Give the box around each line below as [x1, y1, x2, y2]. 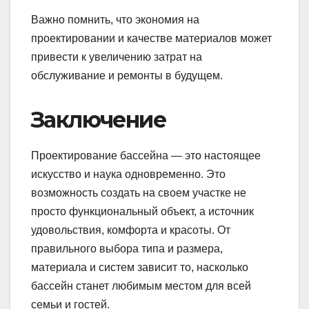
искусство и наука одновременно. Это [31, 168, 226, 181]
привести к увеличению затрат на [31, 51, 202, 63]
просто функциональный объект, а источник [31, 206, 254, 218]
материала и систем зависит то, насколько [31, 261, 248, 274]
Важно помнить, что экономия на [31, 14, 199, 26]
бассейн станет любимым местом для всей [31, 280, 251, 292]
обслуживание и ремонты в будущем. [31, 70, 223, 82]
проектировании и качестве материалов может [31, 32, 272, 45]
